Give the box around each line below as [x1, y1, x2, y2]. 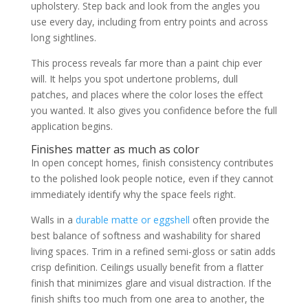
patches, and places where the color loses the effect [30, 88, 263, 101]
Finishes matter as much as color [30, 142, 199, 157]
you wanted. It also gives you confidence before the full [30, 104, 277, 117]
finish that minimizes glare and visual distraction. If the [30, 276, 272, 289]
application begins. [30, 120, 113, 133]
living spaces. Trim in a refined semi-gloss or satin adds [30, 245, 276, 258]
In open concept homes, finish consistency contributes [30, 156, 274, 169]
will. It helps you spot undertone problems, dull [30, 72, 238, 85]
